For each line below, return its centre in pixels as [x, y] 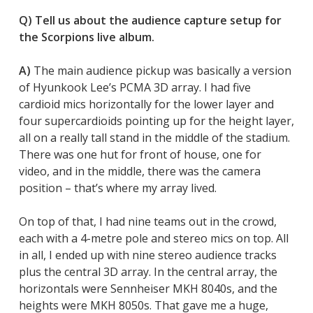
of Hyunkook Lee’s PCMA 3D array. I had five [134, 87]
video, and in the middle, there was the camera [139, 171]
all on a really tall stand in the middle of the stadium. [154, 137]
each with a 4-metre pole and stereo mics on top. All [153, 238]
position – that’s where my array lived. [117, 188]
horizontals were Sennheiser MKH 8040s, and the [148, 288]
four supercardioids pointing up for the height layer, [156, 121]
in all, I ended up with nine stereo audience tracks [147, 255]
